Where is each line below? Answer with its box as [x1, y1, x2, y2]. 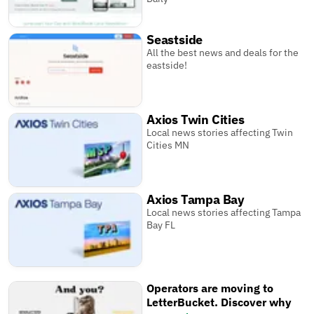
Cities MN [146, 138, 190, 151]
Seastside [146, 31, 203, 48]
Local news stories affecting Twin [146, 125, 294, 139]
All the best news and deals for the [146, 46, 299, 59]
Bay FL [146, 218, 176, 231]
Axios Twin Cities [146, 111, 245, 128]
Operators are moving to [146, 280, 274, 295]
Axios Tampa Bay [146, 191, 245, 207]
